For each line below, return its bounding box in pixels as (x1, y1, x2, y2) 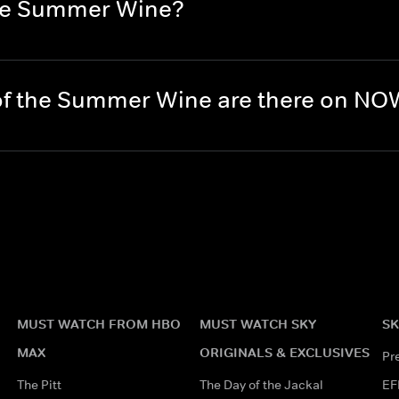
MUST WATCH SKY (199, 315, 316, 332)
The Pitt (16, 377, 61, 393)
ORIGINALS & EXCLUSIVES (199, 344, 370, 361)
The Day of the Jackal (199, 377, 323, 393)
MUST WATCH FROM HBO (16, 315, 181, 332)
